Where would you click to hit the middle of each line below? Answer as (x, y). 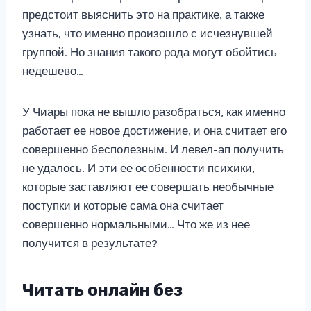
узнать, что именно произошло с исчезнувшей (148, 33)
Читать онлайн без (102, 290)
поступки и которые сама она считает (123, 205)
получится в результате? (90, 243)
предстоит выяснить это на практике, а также (143, 15)
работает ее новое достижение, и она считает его (154, 131)
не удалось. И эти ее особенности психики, (138, 168)
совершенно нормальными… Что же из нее (136, 224)
